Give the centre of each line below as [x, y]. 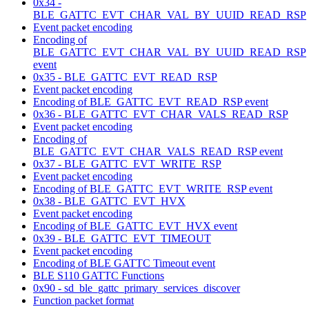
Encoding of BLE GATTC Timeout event [124, 263]
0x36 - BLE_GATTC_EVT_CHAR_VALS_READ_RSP [161, 114]
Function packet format [83, 300]
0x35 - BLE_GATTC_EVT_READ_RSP [125, 77]
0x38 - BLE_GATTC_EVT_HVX [109, 201]
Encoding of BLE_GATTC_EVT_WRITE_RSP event [153, 188]
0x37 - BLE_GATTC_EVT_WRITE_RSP [127, 163]
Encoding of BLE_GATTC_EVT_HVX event [135, 226]
